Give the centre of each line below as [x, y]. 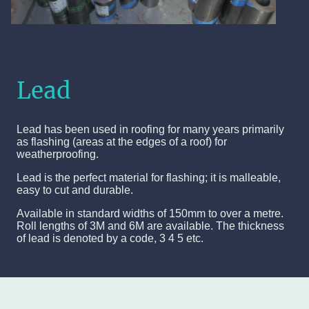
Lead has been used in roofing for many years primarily [150, 130]
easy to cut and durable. [75, 190]
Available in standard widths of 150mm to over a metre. [150, 214]
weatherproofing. [58, 154]
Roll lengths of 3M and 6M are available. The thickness [150, 226]
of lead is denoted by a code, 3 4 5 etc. [110, 239]
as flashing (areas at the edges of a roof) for [122, 142]
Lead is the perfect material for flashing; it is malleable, [149, 178]
